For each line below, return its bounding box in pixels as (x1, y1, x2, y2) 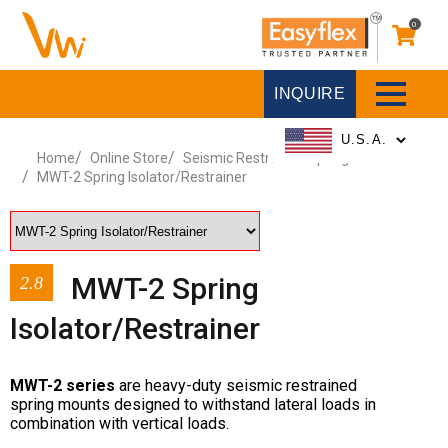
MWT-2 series (10, 376, 119, 395)
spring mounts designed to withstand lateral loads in (10, 395, 376, 414)
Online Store (90, 150, 169, 166)
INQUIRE (274, 85, 346, 102)
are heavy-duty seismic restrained (119, 376, 357, 395)
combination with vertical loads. (10, 414, 233, 433)
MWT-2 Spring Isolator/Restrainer (37, 169, 248, 185)
